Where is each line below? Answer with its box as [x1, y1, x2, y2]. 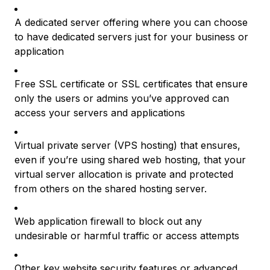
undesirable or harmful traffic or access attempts [14, 230, 239, 242]
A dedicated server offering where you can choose [14, 16, 248, 28]
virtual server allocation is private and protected [14, 168, 233, 180]
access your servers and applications [14, 107, 185, 119]
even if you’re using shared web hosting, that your [14, 154, 246, 166]
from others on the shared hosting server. [14, 183, 207, 195]
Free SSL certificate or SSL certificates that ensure [14, 78, 248, 90]
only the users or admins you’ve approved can [14, 92, 229, 104]
